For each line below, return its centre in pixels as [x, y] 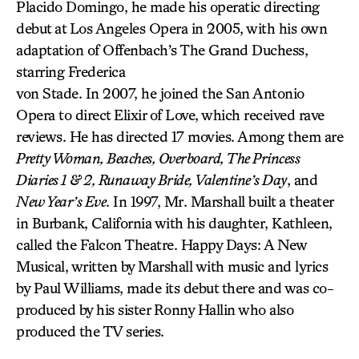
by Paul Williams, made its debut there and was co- [175, 288]
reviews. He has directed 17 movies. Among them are [179, 136]
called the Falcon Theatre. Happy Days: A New [161, 244]
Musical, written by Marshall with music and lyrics [172, 266]
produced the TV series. [90, 331]
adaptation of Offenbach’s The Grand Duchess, [162, 50]
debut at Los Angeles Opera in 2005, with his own [171, 28]
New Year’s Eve [61, 201]
